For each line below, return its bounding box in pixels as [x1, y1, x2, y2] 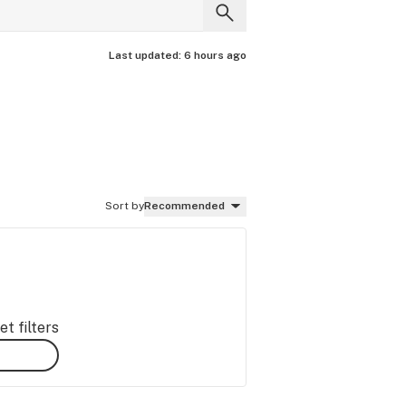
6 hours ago [184, 49, 246, 62]
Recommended [144, 199, 225, 212]
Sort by [105, 199, 144, 212]
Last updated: [109, 49, 184, 62]
